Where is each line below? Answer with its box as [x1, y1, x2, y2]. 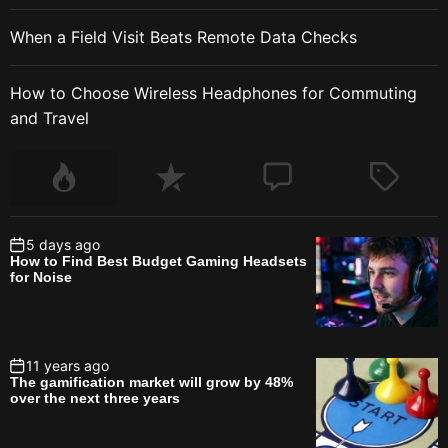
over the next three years [10, 390, 180, 407]
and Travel [10, 108, 89, 129]
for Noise [10, 269, 72, 286]
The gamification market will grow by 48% [10, 374, 293, 391]
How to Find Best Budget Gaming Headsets [10, 253, 307, 270]
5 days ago [26, 236, 100, 254]
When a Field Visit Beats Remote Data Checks [10, 27, 357, 48]
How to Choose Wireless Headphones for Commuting [10, 83, 417, 104]
